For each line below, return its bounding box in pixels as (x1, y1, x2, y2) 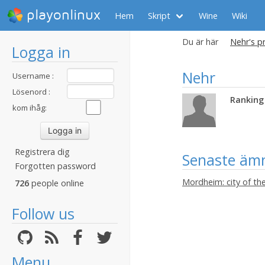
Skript (148, 9, 170, 21)
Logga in (12, 42, 70, 62)
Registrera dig (15, 146, 70, 157)
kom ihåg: (12, 102, 47, 113)
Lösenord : (12, 86, 50, 97)
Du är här (182, 36, 218, 47)
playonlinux (27, 7, 101, 23)
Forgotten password (15, 160, 96, 172)
